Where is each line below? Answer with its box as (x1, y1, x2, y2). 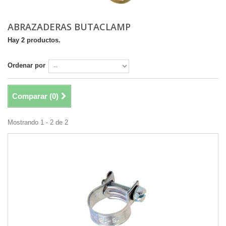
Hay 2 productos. (8, 36, 61, 44)
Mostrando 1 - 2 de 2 (8, 119, 68, 127)
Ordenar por (8, 62, 45, 70)
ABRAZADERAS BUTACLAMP (8, 21, 133, 33)
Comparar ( (12, 92, 52, 101)
